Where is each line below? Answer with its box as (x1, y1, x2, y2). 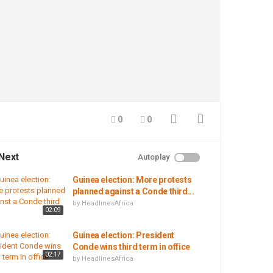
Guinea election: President (72, 230, 174, 240)
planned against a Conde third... (72, 186, 194, 196)
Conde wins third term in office (72, 241, 191, 252)
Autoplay (138, 152, 169, 161)
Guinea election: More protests (72, 175, 192, 185)
